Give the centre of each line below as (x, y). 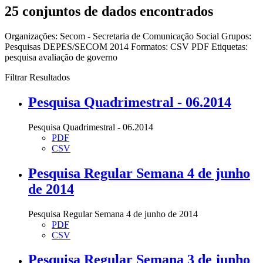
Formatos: (149, 46)
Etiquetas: (230, 46)
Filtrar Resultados (37, 77)
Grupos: (236, 36)
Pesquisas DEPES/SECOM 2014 (68, 46)
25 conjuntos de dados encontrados (109, 11)
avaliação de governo (78, 57)
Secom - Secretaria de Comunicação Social (141, 36)
